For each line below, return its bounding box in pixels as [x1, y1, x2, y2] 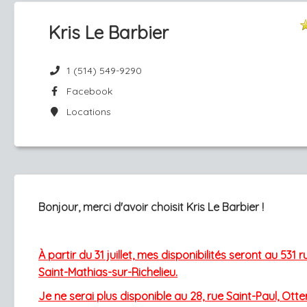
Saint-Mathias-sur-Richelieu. [38, 265, 177, 279]
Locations [60, 106, 111, 118]
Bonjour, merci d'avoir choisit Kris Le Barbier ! [38, 200, 264, 214]
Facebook [60, 85, 112, 97]
